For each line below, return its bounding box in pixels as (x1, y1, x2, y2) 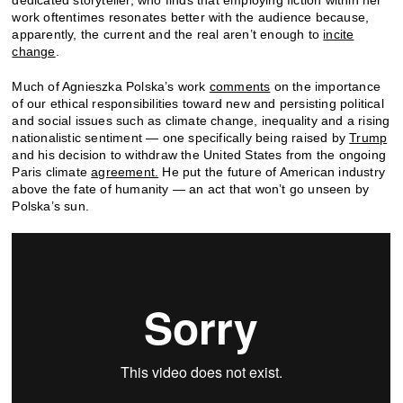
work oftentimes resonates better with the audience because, (12, 9, 370, 24)
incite (323, 26, 354, 41)
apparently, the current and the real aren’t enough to (12, 26, 324, 41)
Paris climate (12, 164, 92, 179)
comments (209, 78, 271, 94)
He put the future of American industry (158, 164, 386, 179)
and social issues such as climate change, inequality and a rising (12, 112, 390, 128)
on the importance (270, 78, 381, 94)
